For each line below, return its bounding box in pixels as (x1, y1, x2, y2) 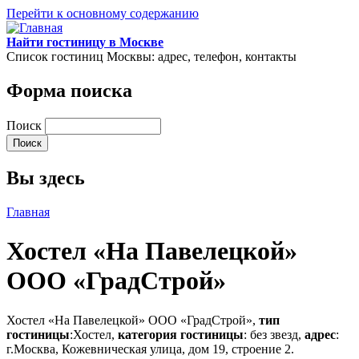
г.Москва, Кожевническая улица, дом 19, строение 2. (6, 341, 294, 356)
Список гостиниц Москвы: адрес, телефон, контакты (6, 50, 296, 63)
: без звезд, (244, 327, 305, 341)
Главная (6, 204, 50, 219)
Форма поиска (6, 79, 132, 101)
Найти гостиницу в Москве (6, 35, 163, 49)
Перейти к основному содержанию (6, 6, 199, 20)
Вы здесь (6, 167, 85, 188)
